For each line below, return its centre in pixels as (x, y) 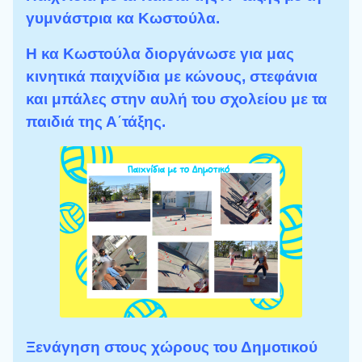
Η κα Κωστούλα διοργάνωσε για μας (160, 54)
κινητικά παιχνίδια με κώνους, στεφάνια (172, 76)
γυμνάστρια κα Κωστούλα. (123, 18)
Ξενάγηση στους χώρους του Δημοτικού (172, 347)
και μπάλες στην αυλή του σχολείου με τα (177, 99)
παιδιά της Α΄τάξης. (96, 122)
